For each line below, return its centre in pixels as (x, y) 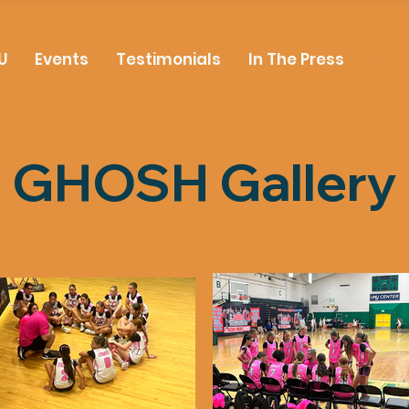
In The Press (296, 59)
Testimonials (168, 59)
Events (62, 59)
